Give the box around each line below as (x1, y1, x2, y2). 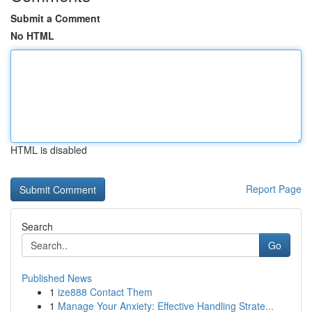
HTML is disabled (10, 143, 87, 157)
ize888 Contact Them (58, 285, 153, 299)
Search (22, 219, 53, 233)
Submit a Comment (10, 11, 100, 25)
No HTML (10, 29, 54, 42)
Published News (22, 271, 92, 285)
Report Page (246, 182, 302, 196)
